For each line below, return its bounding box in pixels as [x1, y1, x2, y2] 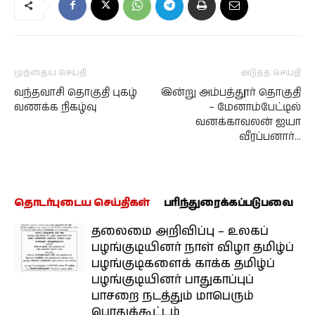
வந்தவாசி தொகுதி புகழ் [14, 85, 137, 100]
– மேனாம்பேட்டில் [209, 100, 301, 115]
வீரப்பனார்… [239, 129, 301, 144]
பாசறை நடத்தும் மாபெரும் [91, 288, 254, 304]
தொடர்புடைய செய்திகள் [14, 195, 150, 210]
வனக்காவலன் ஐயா [195, 115, 301, 129]
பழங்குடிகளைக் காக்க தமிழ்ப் [91, 255, 275, 272]
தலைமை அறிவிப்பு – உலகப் [91, 223, 269, 240]
